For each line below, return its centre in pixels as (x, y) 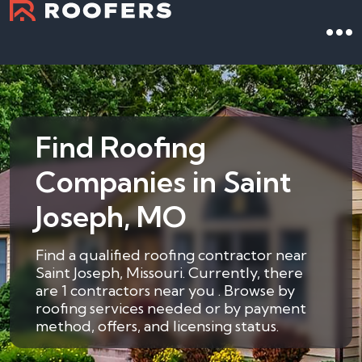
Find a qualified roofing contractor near (171, 255)
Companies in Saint (164, 181)
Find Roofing (121, 147)
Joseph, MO (111, 216)
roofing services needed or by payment (171, 308)
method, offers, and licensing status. (157, 326)
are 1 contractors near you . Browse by (165, 290)
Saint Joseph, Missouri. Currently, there (169, 273)
